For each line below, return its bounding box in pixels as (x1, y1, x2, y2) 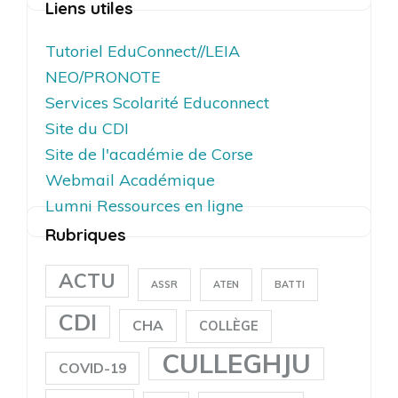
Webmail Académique (45, 169, 215, 190)
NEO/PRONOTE (45, 66, 161, 87)
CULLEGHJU (162, 346, 311, 379)
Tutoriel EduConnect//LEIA (45, 40, 240, 61)
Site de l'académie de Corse (45, 143, 253, 164)
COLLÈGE (199, 317, 259, 334)
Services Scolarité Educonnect (45, 92, 269, 113)
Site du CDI (45, 117, 129, 139)
